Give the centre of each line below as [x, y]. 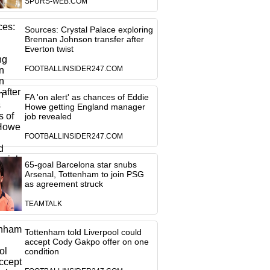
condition [42, 251]
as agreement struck [64, 184]
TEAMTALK [43, 204]
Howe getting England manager [85, 107]
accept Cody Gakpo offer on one [86, 242]
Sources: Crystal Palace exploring [89, 30]
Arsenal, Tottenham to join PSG [84, 174]
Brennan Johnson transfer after [84, 39]
